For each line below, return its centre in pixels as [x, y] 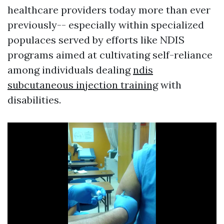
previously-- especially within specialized [106, 25]
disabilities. [34, 100]
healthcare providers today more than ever [109, 10]
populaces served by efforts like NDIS [96, 40]
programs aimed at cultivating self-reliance [110, 55]
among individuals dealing [70, 70]
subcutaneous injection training [83, 85]
